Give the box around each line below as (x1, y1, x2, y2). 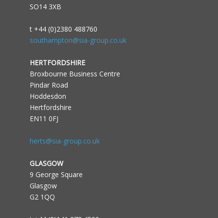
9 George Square (29, 170, 83, 179)
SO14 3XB (29, 2, 61, 11)
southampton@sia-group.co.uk (29, 36, 127, 45)
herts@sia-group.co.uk (29, 136, 100, 145)
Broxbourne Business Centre (29, 69, 120, 78)
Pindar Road (29, 80, 68, 90)
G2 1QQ (29, 192, 55, 201)
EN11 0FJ (29, 114, 58, 123)
